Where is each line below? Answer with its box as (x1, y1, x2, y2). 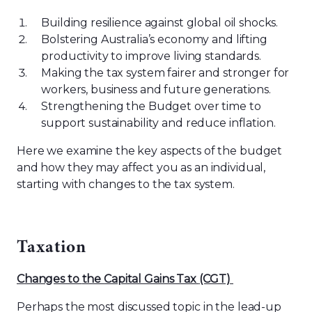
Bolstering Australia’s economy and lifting (41, 33, 267, 46)
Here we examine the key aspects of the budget (17, 144, 283, 157)
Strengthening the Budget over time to (41, 100, 261, 113)
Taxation (17, 240, 86, 257)
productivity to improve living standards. (41, 49, 261, 63)
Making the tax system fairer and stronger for (41, 66, 290, 79)
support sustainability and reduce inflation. (41, 116, 276, 130)
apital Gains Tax (111, 272, 199, 286)
